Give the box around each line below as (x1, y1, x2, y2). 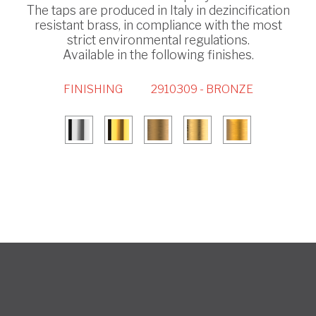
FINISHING (63, 83, 123, 97)
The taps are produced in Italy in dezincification (26, 3, 290, 18)
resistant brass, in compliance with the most (34, 18, 282, 33)
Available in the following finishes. (62, 47, 254, 63)
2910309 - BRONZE (150, 83, 253, 97)
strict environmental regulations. (66, 32, 250, 48)
